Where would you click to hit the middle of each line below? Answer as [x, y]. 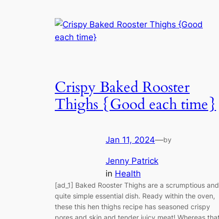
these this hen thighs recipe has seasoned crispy [132, 206]
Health [128, 173]
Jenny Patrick [132, 161]
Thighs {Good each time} [135, 104]
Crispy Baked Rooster [122, 87]
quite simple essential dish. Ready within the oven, [135, 196]
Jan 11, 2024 [130, 140]
